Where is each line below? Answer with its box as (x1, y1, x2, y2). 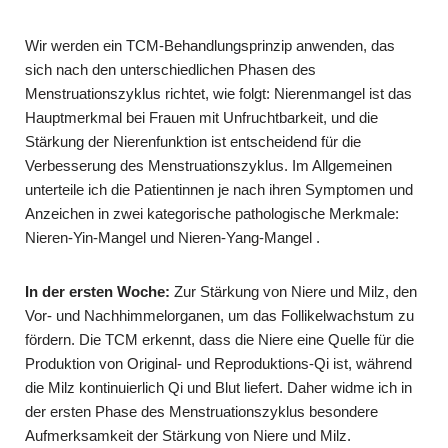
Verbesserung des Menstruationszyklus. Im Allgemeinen (25, 156, 392, 174)
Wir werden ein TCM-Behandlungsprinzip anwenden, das (25, 36, 395, 54)
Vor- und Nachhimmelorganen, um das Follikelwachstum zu (25, 306, 414, 324)
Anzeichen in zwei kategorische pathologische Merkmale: (25, 204, 399, 222)
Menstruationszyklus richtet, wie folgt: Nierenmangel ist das (25, 84, 412, 102)
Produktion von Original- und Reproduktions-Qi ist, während (25, 354, 412, 372)
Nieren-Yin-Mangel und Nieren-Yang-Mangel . (25, 228, 320, 246)
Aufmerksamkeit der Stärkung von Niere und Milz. (25, 426, 351, 444)
